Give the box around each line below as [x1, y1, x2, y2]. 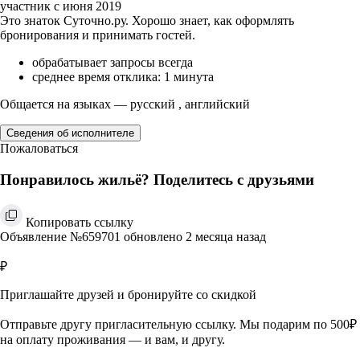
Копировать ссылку [26, 215, 133, 229]
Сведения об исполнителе [6, 127, 134, 140]
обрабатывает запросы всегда [32, 55, 193, 70]
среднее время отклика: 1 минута [32, 70, 214, 84]
